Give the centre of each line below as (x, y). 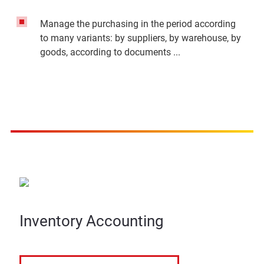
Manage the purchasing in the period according (138, 24)
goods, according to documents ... (110, 52)
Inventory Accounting (92, 221)
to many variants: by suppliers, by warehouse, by (141, 38)
